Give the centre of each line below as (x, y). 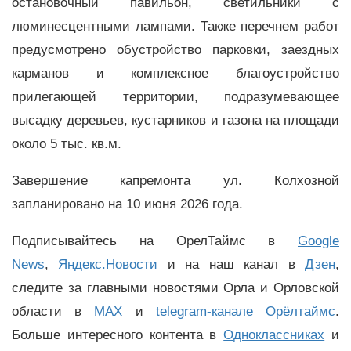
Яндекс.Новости (108, 264)
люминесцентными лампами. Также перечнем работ (175, 27)
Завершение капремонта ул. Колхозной (175, 180)
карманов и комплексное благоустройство (175, 74)
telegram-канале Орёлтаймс (246, 311)
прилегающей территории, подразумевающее (175, 97)
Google (318, 241)
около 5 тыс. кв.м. (69, 144)
